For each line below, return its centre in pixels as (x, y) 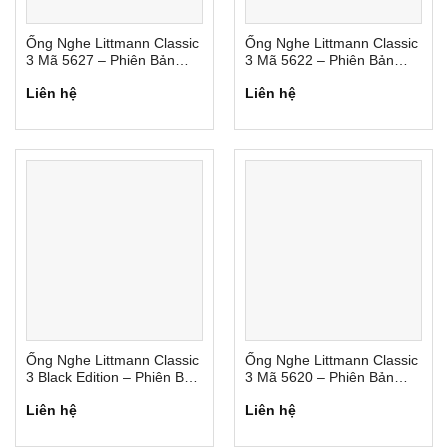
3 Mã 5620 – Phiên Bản (319, 377)
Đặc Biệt (52, 394)
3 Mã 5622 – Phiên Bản (319, 60)
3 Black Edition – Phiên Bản (112, 377)
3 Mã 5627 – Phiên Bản (100, 60)
